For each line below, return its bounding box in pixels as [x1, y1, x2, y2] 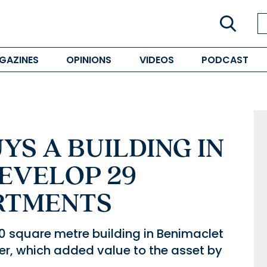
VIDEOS [139, 52, 174, 67]
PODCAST [201, 52, 249, 67]
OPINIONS [66, 52, 112, 67]
